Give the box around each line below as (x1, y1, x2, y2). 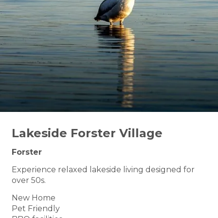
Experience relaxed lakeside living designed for (12, 165, 195, 175)
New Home (12, 193, 55, 203)
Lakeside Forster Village (12, 126, 163, 141)
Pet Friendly (12, 204, 60, 214)
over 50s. (12, 176, 46, 185)
